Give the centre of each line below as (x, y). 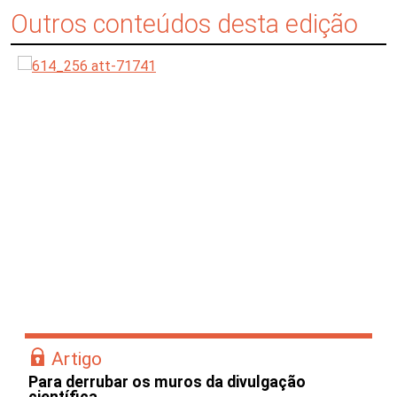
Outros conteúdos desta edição (184, 23)
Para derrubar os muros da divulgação (167, 381)
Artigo (77, 358)
